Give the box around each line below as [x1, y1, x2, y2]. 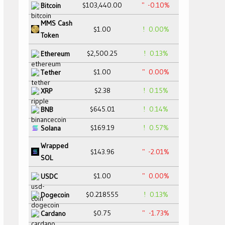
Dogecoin [41, 190, 69, 199]
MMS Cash [41, 19, 72, 28]
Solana [41, 123, 61, 133]
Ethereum [41, 49, 70, 58]
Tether [41, 67, 61, 77]
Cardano [41, 208, 66, 218]
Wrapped [41, 141, 68, 150]
